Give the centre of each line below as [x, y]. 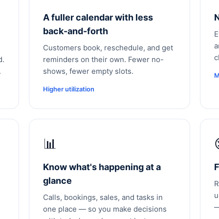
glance [57, 181]
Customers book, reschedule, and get [108, 48]
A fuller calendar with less [98, 17]
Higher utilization [68, 89]
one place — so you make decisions [105, 209]
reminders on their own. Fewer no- [103, 59]
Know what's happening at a [102, 167]
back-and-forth [75, 31]
